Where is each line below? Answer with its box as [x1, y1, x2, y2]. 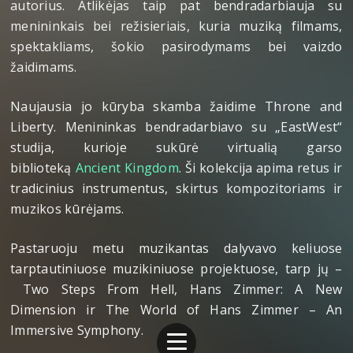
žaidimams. [10, 58, 80, 76]
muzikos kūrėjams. [10, 199, 124, 217]
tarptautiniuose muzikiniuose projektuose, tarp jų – [10, 259, 343, 277]
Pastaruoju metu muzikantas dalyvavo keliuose [10, 239, 343, 257]
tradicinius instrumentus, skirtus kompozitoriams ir [10, 179, 343, 197]
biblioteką [10, 158, 76, 176]
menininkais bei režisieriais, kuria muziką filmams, [10, 17, 343, 35]
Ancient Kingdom [75, 158, 179, 176]
